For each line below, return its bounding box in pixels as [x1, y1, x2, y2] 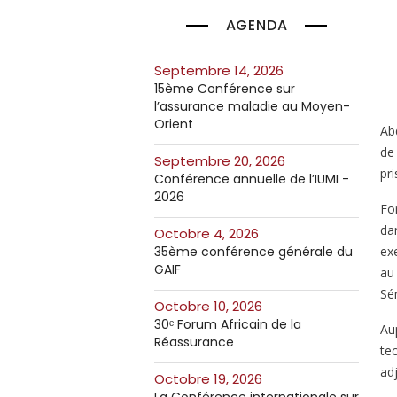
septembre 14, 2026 [162, 61, 284, 80]
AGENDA [225, 15, 288, 35]
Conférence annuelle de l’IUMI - [154, 170, 349, 188]
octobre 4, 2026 [165, 224, 259, 243]
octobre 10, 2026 [165, 297, 262, 315]
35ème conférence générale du [154, 243, 353, 261]
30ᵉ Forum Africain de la [154, 315, 301, 333]
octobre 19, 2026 [165, 370, 262, 388]
